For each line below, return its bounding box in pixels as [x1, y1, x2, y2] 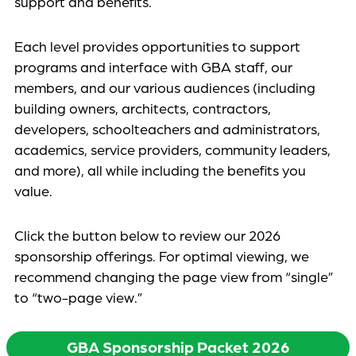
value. [14, 181, 52, 199]
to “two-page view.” [14, 288, 143, 306]
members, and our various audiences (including [14, 78, 315, 96]
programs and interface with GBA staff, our [14, 57, 292, 75]
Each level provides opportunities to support [14, 37, 300, 55]
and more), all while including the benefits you [14, 161, 306, 179]
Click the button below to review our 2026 [14, 226, 281, 244]
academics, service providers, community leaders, [14, 140, 331, 158]
